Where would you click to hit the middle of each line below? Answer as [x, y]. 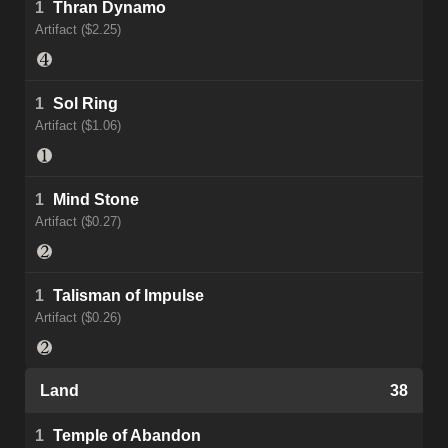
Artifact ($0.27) [78, 222]
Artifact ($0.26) [78, 318]
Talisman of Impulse [128, 296]
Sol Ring [85, 104]
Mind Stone [96, 200]
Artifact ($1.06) [78, 126]
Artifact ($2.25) [78, 30]
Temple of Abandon [127, 436]
